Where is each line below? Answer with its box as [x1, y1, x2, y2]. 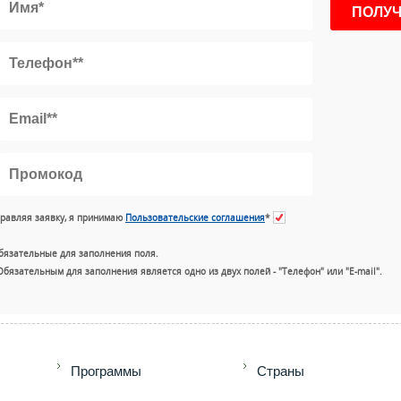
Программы [70, 363, 141, 379]
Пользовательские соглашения [125, 210, 265, 224]
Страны [256, 363, 304, 379]
